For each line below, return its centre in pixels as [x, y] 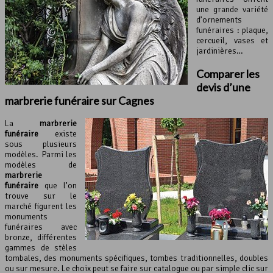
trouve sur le [41, 196]
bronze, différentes [41, 238]
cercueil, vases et [232, 41]
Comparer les [228, 74]
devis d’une [223, 87]
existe [58, 134]
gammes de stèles [41, 248]
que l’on [58, 186]
